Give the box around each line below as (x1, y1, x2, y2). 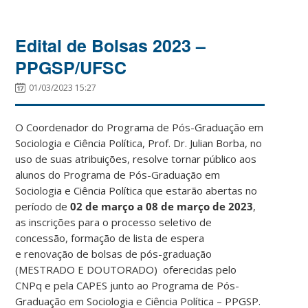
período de (15, 199, 71, 213)
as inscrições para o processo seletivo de (15, 214, 212, 229)
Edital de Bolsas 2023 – (15, 32, 206, 58)
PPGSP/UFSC (15, 54, 127, 80)
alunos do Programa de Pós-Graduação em (15, 167, 221, 181)
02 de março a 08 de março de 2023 (70, 199, 254, 213)
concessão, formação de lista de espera (15, 230, 205, 245)
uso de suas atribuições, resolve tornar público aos (15, 151, 257, 166)
